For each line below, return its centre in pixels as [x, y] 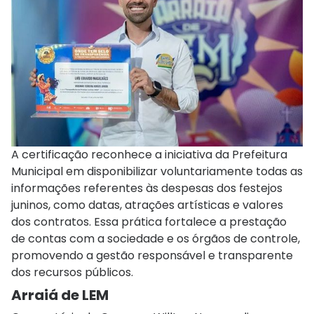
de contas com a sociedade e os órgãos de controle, [156, 238]
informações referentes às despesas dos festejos [147, 188]
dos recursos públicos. [72, 272]
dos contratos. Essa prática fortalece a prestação [149, 221]
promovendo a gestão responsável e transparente [152, 255]
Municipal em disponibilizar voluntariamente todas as [157, 171]
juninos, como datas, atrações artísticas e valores [147, 205]
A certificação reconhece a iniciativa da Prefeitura [149, 154]
